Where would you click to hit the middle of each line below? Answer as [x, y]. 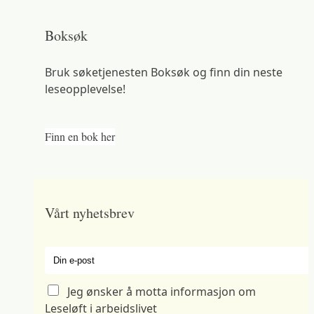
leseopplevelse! [85, 89]
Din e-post [71, 255]
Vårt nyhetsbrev [90, 213]
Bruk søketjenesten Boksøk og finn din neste [164, 73]
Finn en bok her [80, 137]
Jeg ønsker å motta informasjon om [162, 292]
